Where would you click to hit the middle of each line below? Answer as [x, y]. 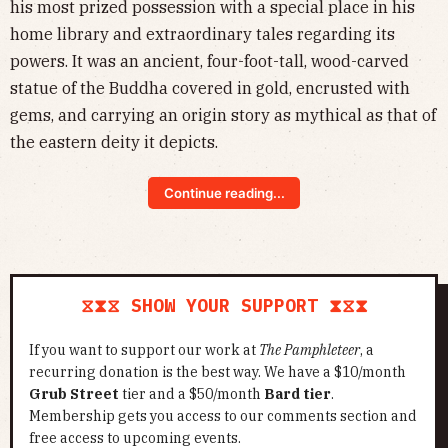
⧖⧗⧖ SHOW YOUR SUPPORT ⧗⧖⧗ [224, 306]
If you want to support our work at [144, 350]
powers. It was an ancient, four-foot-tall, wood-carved [209, 61]
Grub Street [74, 394]
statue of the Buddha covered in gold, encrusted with [210, 88]
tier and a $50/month [191, 394]
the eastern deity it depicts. [114, 142]
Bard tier [297, 394]
